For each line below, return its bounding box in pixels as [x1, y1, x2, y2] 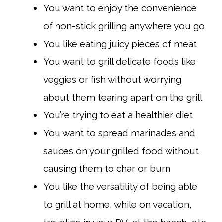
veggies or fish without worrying [43, 73, 181, 85]
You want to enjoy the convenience [43, 2, 197, 13]
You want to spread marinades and [43, 127, 195, 138]
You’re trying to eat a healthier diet [43, 109, 193, 120]
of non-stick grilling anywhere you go [43, 20, 205, 31]
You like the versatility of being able [43, 180, 197, 192]
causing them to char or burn [43, 163, 170, 174]
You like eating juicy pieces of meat [43, 38, 197, 49]
